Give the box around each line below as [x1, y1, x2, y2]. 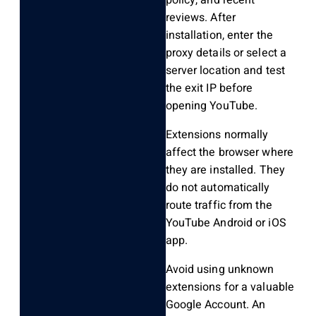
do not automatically [165, 178, 270, 196]
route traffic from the [165, 196, 272, 214]
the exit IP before [165, 79, 253, 97]
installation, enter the [165, 26, 273, 44]
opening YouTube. [165, 97, 258, 114]
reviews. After [165, 8, 236, 26]
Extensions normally [165, 126, 269, 143]
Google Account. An [165, 296, 266, 313]
